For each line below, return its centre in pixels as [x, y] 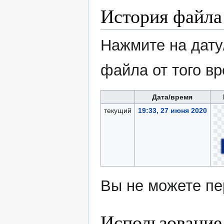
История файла [161, 16]
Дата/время [172, 97]
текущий [117, 111]
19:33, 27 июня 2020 [172, 111]
